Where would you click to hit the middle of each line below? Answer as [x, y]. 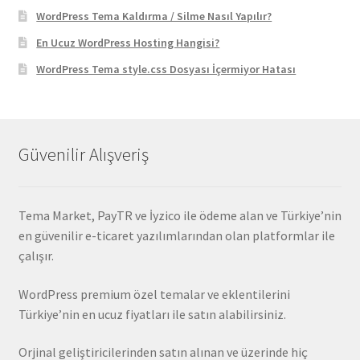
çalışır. [36, 255]
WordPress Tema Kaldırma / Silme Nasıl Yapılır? [154, 16]
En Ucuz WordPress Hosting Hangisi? [128, 42]
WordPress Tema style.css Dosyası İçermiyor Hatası [166, 69]
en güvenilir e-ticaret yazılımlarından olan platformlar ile [176, 235]
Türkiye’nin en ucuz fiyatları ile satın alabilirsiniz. [152, 314]
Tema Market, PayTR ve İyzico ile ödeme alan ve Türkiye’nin [180, 215]
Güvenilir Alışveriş [83, 154]
